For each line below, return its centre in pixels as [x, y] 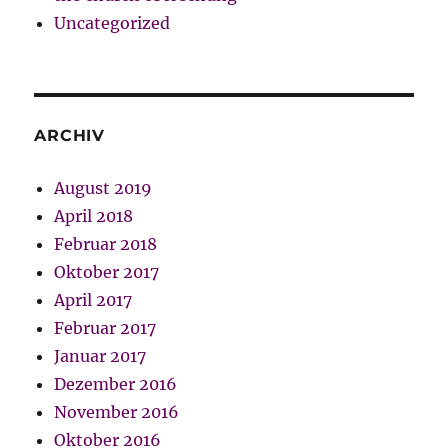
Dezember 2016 [116, 383]
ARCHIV [69, 135]
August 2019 [103, 187]
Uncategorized [112, 22]
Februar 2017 [105, 327]
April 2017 [93, 299]
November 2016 [117, 411]
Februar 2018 [106, 243]
